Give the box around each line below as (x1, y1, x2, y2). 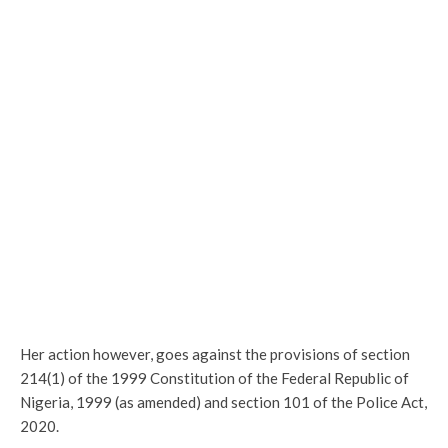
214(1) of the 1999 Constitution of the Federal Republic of (20, 369, 409, 387)
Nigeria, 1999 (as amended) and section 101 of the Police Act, (20, 393, 427, 411)
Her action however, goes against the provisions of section (20, 345, 410, 363)
